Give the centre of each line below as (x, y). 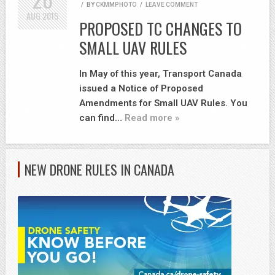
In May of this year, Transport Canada (161, 73)
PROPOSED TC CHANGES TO (161, 28)
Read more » (152, 118)
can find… (102, 118)
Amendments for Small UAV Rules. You (163, 103)
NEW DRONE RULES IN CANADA (99, 169)
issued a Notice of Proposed (141, 88)
